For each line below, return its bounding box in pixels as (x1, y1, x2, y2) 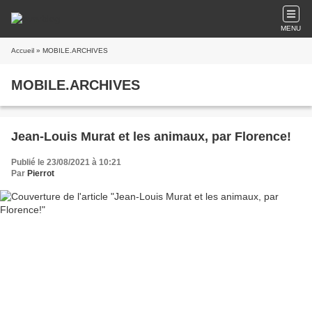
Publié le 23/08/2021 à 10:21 (11, 157, 121, 167)
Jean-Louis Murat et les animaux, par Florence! (11, 130, 291, 143)
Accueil (11, 47, 34, 54)
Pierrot (27, 169, 54, 178)
